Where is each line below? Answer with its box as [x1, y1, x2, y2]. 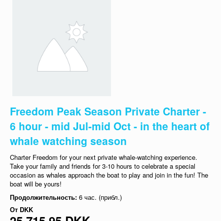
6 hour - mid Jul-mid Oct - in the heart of [10, 118, 210, 133]
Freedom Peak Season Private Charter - [10, 103, 206, 118]
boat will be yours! [10, 179, 62, 188]
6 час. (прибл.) [79, 192, 122, 202]
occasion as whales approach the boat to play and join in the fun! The [10, 170, 208, 180]
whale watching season [10, 133, 127, 148]
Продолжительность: [10, 192, 79, 202]
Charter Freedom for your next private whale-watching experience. [10, 152, 197, 162]
